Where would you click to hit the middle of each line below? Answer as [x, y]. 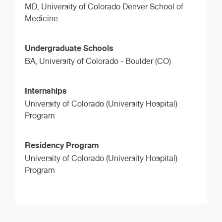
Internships [46, 90]
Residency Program [62, 145]
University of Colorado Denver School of [112, 7]
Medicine [41, 19]
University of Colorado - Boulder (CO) [105, 61]
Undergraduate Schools [69, 48]
